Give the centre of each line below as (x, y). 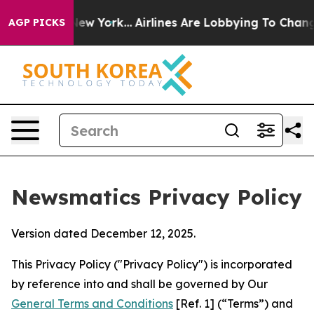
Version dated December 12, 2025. (103, 233)
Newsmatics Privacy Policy (157, 197)
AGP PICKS (37, 22)
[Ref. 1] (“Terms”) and (233, 303)
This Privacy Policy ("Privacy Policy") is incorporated (152, 264)
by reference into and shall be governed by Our (139, 284)
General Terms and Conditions (92, 303)
